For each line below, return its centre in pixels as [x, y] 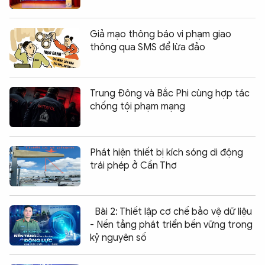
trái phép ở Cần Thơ [133, 165]
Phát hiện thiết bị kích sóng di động [167, 152]
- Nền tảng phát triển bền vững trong [171, 224]
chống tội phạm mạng [138, 106]
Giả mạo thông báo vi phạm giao [161, 34]
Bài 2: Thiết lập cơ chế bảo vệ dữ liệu [173, 211]
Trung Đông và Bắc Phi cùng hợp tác [170, 93]
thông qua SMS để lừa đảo [148, 47]
